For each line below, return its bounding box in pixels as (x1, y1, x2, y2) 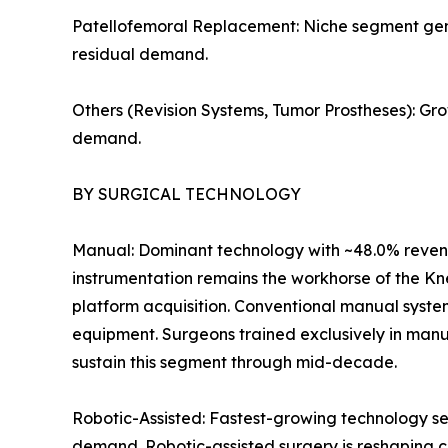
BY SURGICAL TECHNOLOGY (72, 184, 301, 205)
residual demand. (72, 44, 208, 65)
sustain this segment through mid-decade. (72, 352, 397, 373)
